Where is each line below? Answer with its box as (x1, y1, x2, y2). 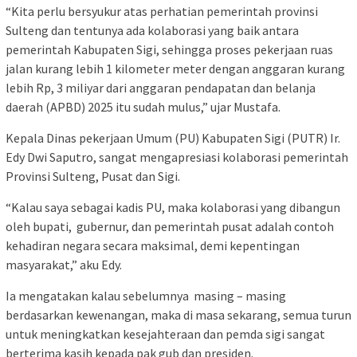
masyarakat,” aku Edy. (6, 257, 122, 273)
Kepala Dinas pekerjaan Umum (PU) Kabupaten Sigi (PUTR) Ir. (6, 130, 340, 147)
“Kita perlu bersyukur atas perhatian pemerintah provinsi (6, 3, 318, 20)
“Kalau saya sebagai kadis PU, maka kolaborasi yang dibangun (6, 199, 340, 216)
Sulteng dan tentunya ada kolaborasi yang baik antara (6, 22, 299, 39)
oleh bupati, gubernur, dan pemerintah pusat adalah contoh (6, 218, 334, 235)
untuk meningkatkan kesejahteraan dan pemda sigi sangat (6, 326, 325, 343)
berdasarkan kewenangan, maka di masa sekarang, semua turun (6, 307, 351, 324)
